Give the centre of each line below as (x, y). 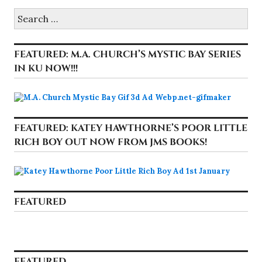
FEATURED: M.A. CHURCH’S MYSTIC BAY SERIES (127, 54)
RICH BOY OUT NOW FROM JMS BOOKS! (111, 142)
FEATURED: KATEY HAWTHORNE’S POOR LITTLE (131, 128)
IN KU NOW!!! (46, 68)
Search (26, 12)
